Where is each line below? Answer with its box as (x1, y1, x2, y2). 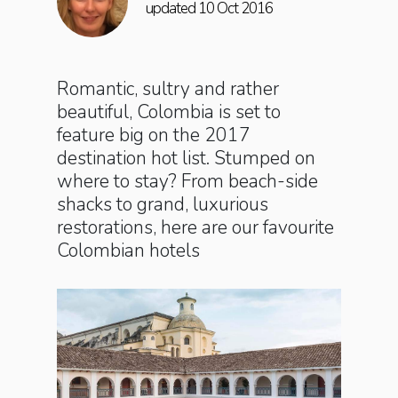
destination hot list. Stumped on (57, 146, 315, 171)
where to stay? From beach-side (57, 169, 318, 194)
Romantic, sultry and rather (57, 76, 279, 101)
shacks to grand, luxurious (57, 192, 268, 217)
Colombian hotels (57, 238, 200, 263)
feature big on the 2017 (57, 123, 251, 147)
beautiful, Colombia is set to (57, 99, 281, 124)
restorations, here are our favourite (57, 215, 334, 240)
